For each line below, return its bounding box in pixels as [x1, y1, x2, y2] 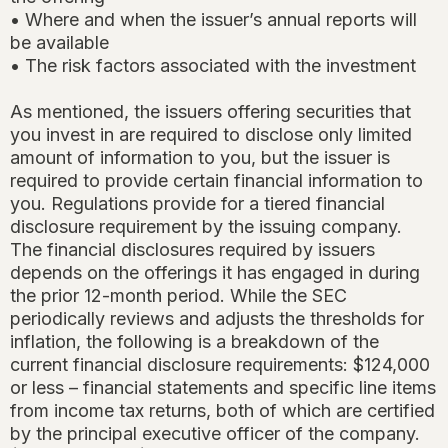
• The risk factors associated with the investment [10, 55, 416, 77]
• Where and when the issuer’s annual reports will [10, 9, 417, 31]
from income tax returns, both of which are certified [10, 400, 435, 422]
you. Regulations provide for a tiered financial [10, 193, 385, 215]
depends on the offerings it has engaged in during [10, 262, 420, 284]
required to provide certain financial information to [10, 170, 423, 192]
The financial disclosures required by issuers [10, 239, 375, 261]
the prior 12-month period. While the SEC [10, 285, 347, 307]
